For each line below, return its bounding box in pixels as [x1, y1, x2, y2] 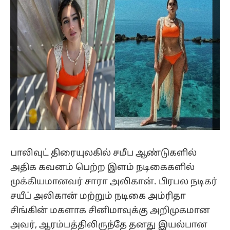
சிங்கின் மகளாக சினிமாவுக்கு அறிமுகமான [10, 205, 210, 216]
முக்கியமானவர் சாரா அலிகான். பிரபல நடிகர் [10, 176, 217, 187]
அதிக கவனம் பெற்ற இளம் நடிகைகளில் [10, 162, 195, 173]
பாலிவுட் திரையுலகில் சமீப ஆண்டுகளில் [10, 147, 197, 159]
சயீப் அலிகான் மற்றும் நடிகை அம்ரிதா [10, 190, 186, 202]
